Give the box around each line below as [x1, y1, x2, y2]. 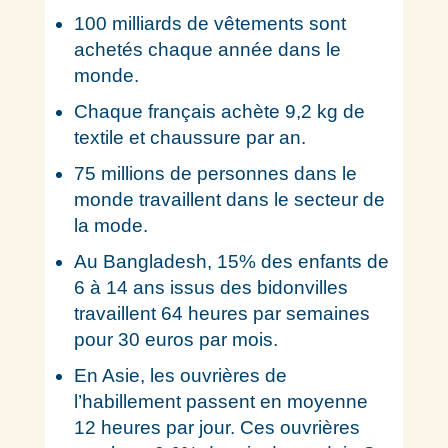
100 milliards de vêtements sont [73, 13, 346, 34]
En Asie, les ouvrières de [73, 365, 287, 386]
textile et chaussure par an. [73, 127, 306, 148]
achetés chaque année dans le [73, 39, 341, 60]
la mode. [73, 215, 148, 236]
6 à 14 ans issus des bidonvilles [73, 277, 348, 298]
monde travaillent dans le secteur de [73, 189, 385, 210]
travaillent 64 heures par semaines [73, 303, 370, 324]
